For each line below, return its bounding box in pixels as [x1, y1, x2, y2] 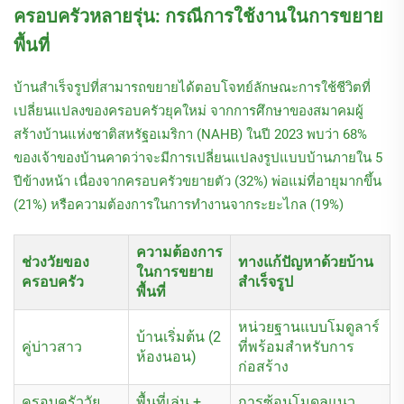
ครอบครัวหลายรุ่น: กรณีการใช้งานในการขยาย [14, 5, 383, 28]
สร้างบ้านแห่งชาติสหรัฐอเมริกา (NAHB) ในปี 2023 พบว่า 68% [14, 126, 367, 143]
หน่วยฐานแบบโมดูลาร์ [238, 318, 380, 336]
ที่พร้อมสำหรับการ [238, 338, 354, 356]
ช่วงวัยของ [22, 253, 89, 271]
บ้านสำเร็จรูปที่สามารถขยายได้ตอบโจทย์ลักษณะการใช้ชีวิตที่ [14, 79, 371, 96]
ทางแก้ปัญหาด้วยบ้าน [238, 253, 373, 271]
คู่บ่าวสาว [22, 338, 82, 356]
